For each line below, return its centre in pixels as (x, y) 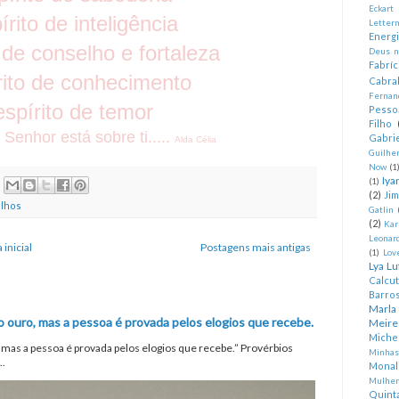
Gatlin (381, 210)
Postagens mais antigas (256, 247)
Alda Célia (195, 140)
